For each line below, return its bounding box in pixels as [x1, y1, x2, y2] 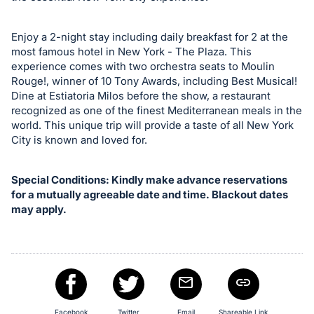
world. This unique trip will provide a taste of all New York [11, 118, 294, 132]
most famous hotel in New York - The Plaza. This [11, 44, 252, 58]
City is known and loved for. [11, 132, 147, 146]
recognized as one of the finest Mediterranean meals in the [11, 103, 302, 117]
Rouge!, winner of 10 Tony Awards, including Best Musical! [11, 74, 297, 88]
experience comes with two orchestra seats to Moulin [11, 59, 275, 73]
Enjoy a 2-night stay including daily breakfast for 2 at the [11, 29, 288, 43]
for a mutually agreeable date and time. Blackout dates [11, 187, 288, 201]
